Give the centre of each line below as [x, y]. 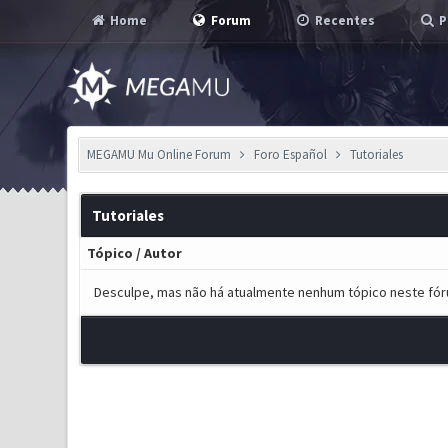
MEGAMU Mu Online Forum [159, 154]
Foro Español [290, 154]
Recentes [344, 20]
